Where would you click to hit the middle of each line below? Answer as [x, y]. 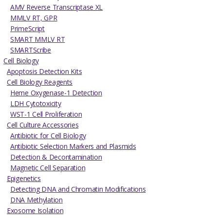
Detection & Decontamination [56, 157]
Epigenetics [24, 178]
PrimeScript [27, 28]
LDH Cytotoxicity [36, 103]
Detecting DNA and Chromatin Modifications [78, 189]
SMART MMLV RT [38, 39]
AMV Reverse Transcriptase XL [57, 7]
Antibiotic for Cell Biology [48, 135]
